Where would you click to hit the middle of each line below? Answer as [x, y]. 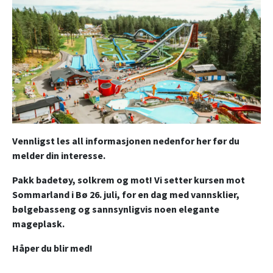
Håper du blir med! [52, 248]
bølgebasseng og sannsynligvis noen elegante [116, 209]
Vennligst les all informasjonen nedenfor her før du [126, 141]
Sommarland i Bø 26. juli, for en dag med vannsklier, [126, 195]
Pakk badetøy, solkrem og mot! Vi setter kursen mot [129, 180]
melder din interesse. [59, 156]
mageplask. [38, 224]
